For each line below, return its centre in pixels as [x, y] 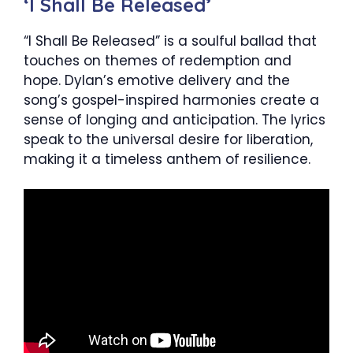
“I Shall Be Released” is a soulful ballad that [170, 41]
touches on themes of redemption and [158, 60]
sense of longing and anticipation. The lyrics [175, 119]
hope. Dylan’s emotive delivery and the [157, 80]
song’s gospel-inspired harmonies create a [171, 100]
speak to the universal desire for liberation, [168, 139]
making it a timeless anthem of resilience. [167, 159]
